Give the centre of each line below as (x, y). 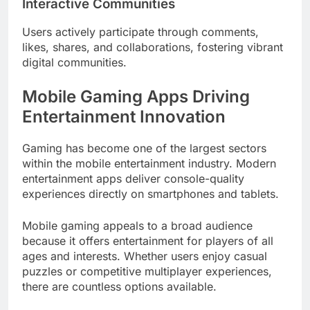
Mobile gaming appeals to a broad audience (137, 226)
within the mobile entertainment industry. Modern (149, 164)
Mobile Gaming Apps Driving (136, 97)
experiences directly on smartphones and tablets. (151, 194)
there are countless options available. (119, 287)
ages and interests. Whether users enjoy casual (145, 256)
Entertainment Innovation (124, 117)
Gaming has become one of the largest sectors (144, 148)
